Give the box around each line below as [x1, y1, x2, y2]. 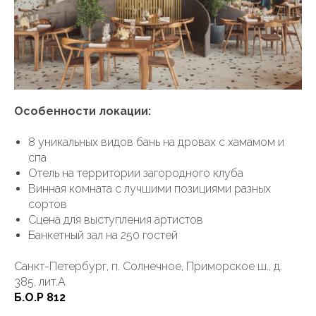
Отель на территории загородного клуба [28, 166, 243, 181]
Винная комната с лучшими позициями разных [28, 182, 271, 196]
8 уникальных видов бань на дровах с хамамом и [28, 135, 284, 150]
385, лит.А [14, 275, 66, 289]
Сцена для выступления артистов [28, 213, 203, 227]
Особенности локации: [14, 104, 151, 119]
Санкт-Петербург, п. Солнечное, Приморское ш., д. [14, 260, 282, 274]
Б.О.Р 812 [14, 291, 66, 305]
